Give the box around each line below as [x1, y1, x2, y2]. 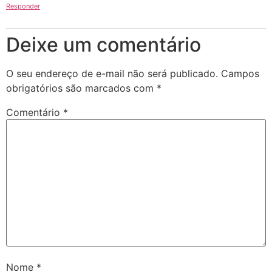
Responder [6, 2, 40, 11]
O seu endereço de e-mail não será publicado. [6, 67, 218, 80]
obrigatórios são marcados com [6, 82, 157, 95]
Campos [221, 67, 259, 80]
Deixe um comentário [6, 33, 201, 57]
